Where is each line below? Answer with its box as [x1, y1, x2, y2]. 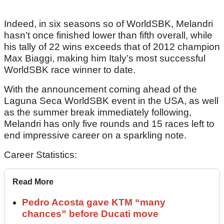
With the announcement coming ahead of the [4, 84, 197, 95]
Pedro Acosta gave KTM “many [22, 197, 165, 208]
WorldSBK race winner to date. [4, 64, 135, 75]
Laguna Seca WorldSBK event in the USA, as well [4, 95, 218, 106]
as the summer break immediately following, [4, 107, 191, 118]
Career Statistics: [4, 149, 77, 160]
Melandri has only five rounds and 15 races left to [4, 118, 214, 129]
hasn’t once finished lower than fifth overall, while [4, 30, 212, 41]
